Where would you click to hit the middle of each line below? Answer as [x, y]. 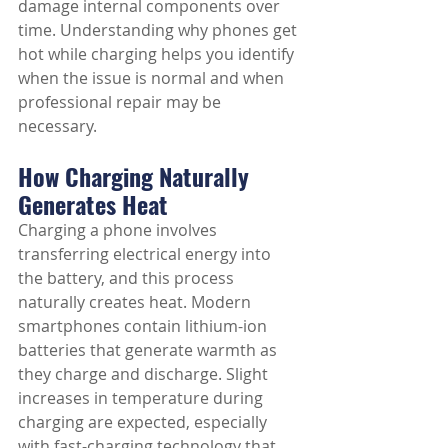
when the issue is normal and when [153, 78]
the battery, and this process [128, 278]
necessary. [57, 126]
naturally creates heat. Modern [136, 302]
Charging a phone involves [119, 230]
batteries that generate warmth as [149, 350]
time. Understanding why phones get [159, 30]
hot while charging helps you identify [158, 54]
